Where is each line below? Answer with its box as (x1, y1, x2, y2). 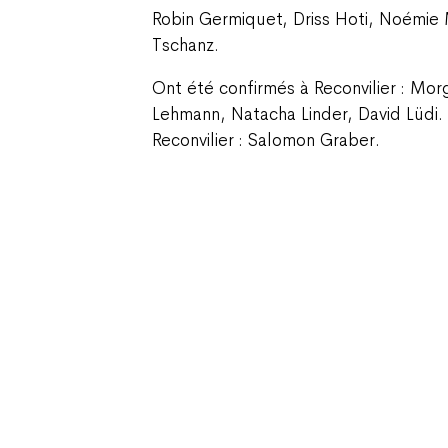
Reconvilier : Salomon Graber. (152, 129, 380, 152)
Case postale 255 (152, 427, 256, 445)
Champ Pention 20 (152, 405, 259, 423)
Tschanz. (152, 33, 219, 56)
